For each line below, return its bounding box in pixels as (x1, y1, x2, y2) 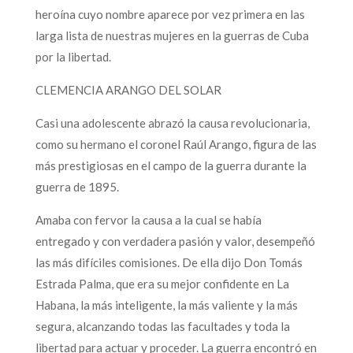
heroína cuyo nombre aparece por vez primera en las (35, 6, 305, 21)
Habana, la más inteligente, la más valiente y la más (35, 297, 298, 312)
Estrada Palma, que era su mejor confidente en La (35, 276, 289, 291)
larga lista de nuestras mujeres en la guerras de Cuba (35, 28, 309, 43)
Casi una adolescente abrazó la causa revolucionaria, (35, 115, 310, 130)
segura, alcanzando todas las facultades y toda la (35, 318, 290, 333)
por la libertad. (35, 49, 111, 64)
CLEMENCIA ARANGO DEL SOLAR (35, 82, 221, 97)
